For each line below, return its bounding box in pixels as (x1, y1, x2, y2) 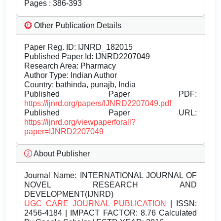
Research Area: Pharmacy (24, 62, 116, 71)
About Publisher (32, 149, 90, 158)
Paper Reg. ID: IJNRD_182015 (24, 43, 133, 52)
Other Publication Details (32, 21, 121, 30)
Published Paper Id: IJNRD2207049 (24, 52, 150, 61)
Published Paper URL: (24, 109, 197, 117)
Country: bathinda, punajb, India (24, 80, 136, 89)
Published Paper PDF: (24, 90, 197, 99)
